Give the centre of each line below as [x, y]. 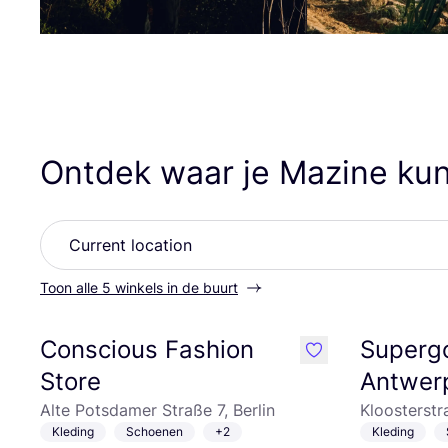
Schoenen [154, 431]
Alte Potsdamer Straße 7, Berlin [157, 410]
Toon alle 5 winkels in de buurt [139, 287]
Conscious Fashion [147, 349]
